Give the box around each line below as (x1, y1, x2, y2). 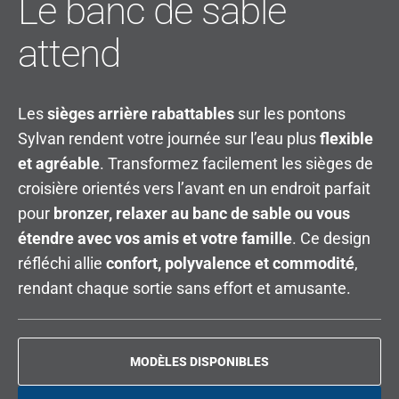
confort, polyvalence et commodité (106, 253, 354, 273)
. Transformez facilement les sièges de (100, 153, 373, 173)
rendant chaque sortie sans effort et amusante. (18, 278, 351, 297)
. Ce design (292, 228, 370, 248)
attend (18, 29, 120, 77)
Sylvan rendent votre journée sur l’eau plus (18, 128, 320, 148)
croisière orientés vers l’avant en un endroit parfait (18, 178, 370, 198)
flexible (320, 128, 373, 148)
